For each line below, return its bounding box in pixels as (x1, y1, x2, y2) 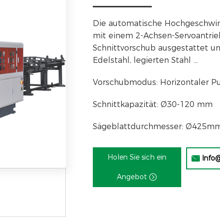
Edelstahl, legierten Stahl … (92, 55, 198, 65)
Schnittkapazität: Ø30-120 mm (92, 100, 213, 109)
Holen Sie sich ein (107, 153, 166, 162)
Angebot (116, 172, 149, 181)
